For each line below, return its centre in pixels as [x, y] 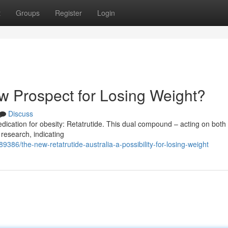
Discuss [21, 113]
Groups [28, 13]
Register [68, 13]
